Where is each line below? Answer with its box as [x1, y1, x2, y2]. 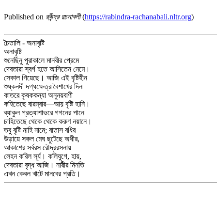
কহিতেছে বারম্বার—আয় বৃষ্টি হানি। [4, 100, 90, 108]
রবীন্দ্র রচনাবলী [46, 13, 80, 21]
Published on [4, 13, 46, 21]
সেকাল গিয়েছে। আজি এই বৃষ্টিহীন [4, 74, 87, 82]
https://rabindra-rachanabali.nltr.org [85, 13, 191, 21]
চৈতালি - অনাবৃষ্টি [4, 39, 45, 47]
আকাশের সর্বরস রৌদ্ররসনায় [4, 143, 71, 152]
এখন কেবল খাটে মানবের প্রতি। [4, 170, 81, 178]
